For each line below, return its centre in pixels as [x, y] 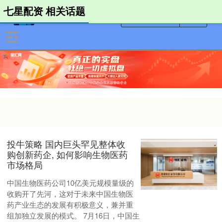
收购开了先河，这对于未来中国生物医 [70, 194]
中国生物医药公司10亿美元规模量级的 [71, 183]
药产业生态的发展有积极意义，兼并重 [70, 205]
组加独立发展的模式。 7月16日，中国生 [74, 216]
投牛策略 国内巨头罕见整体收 [66, 144]
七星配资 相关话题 [44, 11]
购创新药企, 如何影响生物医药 [68, 154]
